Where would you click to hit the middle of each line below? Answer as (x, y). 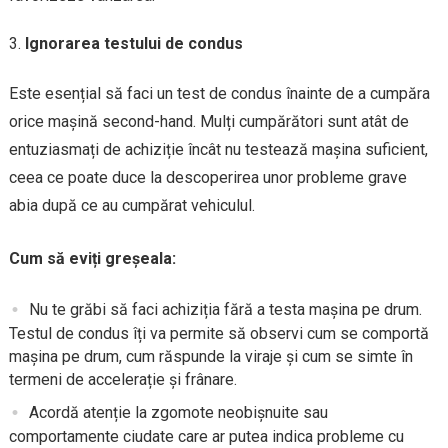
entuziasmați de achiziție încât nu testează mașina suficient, (218, 149)
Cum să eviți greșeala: (92, 258)
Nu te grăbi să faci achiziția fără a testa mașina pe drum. (225, 309)
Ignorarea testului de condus (133, 43)
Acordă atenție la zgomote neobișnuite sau (178, 413)
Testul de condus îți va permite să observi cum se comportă (218, 334)
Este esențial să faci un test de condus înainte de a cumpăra (219, 93)
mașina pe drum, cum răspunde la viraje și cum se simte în (210, 357)
